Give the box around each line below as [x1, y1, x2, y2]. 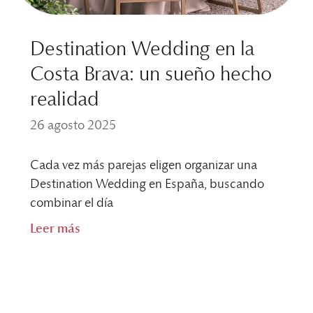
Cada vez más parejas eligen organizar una [29, 159, 257, 172]
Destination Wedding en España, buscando [29, 177, 264, 191]
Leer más [29, 222, 80, 235]
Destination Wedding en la [29, 39, 254, 59]
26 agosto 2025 [29, 119, 116, 132]
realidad [29, 89, 99, 110]
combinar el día [29, 196, 113, 210]
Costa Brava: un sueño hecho [29, 64, 272, 85]
